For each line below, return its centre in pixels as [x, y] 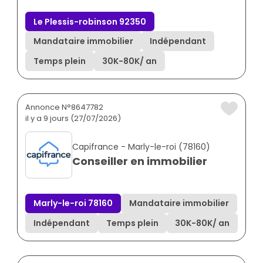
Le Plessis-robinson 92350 [90, 21]
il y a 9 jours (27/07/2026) [73, 118]
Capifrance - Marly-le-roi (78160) [141, 146]
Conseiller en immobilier [140, 161]
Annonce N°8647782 [64, 107]
